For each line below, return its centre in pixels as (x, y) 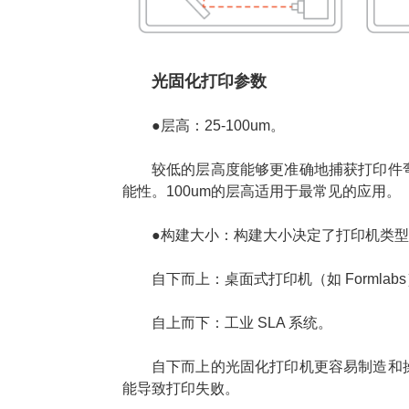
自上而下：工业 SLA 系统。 (242, 323)
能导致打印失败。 (181, 389)
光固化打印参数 (209, 82)
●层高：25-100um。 (218, 126)
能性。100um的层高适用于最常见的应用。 (262, 192)
